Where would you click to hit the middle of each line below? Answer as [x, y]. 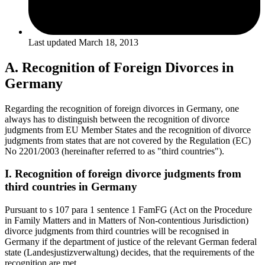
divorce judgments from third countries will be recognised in [117, 231]
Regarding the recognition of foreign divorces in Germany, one [122, 108]
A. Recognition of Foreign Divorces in [119, 67]
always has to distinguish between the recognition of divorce [117, 119]
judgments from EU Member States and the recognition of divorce [128, 130]
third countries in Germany [71, 187]
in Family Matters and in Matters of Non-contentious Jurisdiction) [127, 221]
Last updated [52, 42]
